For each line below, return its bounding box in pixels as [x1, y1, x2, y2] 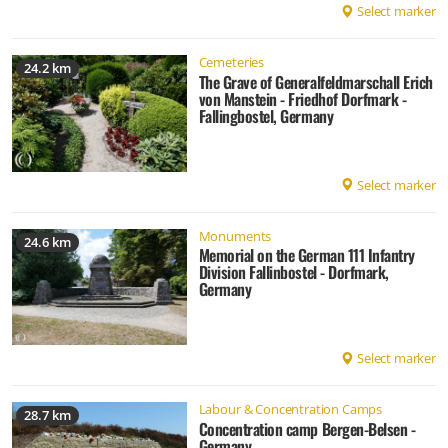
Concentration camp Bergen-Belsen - [198, 416, 416, 441]
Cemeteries [198, 53, 265, 72]
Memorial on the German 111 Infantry [198, 243, 415, 268]
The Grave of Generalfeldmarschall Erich [198, 69, 433, 94]
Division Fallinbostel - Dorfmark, [198, 260, 389, 285]
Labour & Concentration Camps [198, 399, 383, 418]
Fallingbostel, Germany [198, 103, 334, 128]
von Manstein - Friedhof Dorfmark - [198, 86, 407, 111]
